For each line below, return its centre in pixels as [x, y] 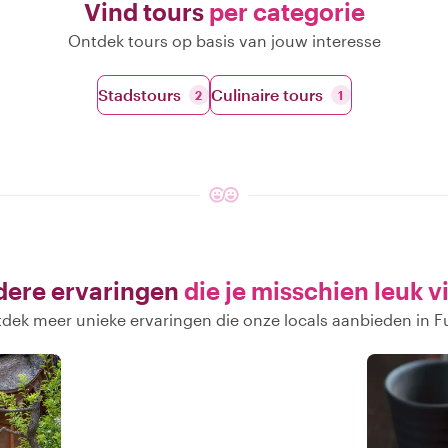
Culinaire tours [266, 94]
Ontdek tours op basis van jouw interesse [224, 40]
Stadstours [139, 94]
